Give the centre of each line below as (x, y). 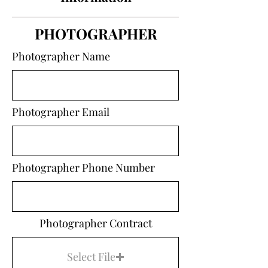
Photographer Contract (95, 223)
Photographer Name (61, 56)
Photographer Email (61, 112)
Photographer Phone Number (83, 167)
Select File (91, 256)
